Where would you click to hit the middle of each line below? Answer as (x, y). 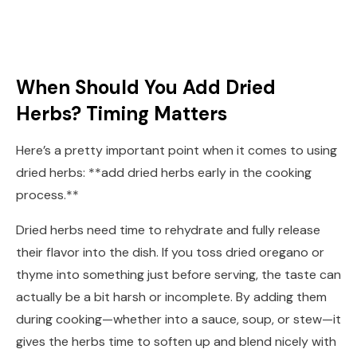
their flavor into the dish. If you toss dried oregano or (170, 252)
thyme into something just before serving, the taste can (178, 274)
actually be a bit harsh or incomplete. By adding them (171, 296)
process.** (47, 194)
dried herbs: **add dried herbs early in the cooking (164, 172)
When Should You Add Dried (146, 87)
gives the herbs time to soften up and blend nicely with (176, 341)
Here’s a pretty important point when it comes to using (177, 150)
